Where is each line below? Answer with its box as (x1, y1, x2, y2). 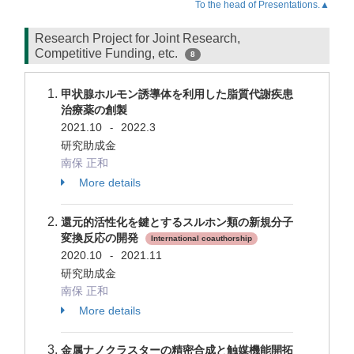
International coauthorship (151, 234, 252, 243)
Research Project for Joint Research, (35, 32, 240, 45)
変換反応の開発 (61, 232, 141, 244)
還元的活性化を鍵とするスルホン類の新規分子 (61, 216, 293, 228)
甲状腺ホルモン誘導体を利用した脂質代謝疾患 (61, 88, 293, 100)
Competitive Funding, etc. (35, 47, 181, 60)
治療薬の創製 (61, 104, 127, 116)
